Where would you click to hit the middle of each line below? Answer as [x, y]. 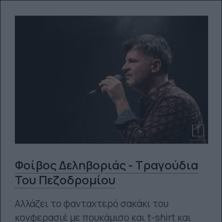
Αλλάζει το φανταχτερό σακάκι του [91, 204]
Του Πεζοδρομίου [65, 180]
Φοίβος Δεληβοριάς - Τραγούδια [106, 165]
